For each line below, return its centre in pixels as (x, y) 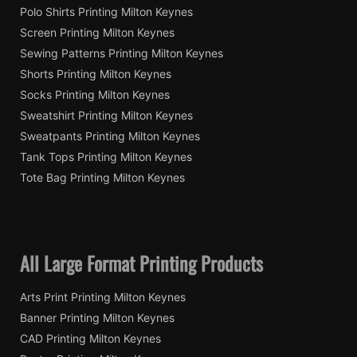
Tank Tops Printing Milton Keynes (106, 157)
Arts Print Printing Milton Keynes (103, 297)
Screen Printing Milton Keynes (97, 33)
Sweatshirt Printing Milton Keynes (106, 116)
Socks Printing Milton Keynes (95, 95)
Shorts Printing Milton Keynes (96, 74)
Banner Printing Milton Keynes (97, 318)
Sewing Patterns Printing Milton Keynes (122, 53)
